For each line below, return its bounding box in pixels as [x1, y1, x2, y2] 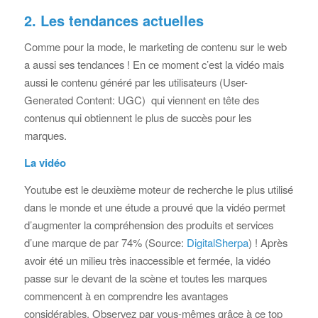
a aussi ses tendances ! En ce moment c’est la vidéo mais [23, 56, 284, 72]
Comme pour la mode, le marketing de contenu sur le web [23, 38, 287, 54]
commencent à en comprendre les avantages [23, 288, 228, 304]
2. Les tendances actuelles [23, 10, 204, 31]
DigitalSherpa [186, 235, 248, 251]
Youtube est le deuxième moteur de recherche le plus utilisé [23, 182, 293, 197]
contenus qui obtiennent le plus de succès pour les [23, 109, 251, 125]
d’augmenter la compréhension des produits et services [23, 217, 273, 233]
